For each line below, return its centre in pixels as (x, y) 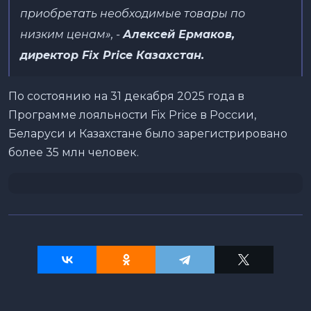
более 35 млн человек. (74, 153)
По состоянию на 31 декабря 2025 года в (126, 96)
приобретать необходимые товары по (133, 14)
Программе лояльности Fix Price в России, (132, 115)
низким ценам (63, 35)
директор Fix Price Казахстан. (112, 56)
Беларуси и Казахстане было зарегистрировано (148, 134)
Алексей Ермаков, (179, 35)
